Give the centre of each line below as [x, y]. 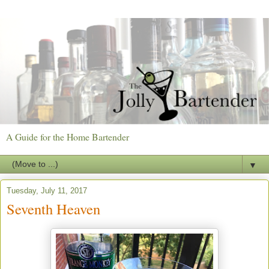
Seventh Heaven [53, 208]
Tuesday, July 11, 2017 [47, 190]
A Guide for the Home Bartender [68, 136]
